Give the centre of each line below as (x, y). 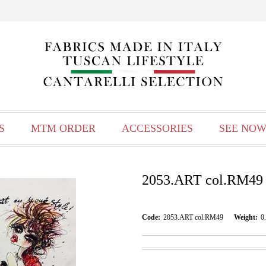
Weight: (246, 217)
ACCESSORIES (157, 128)
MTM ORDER (63, 128)
